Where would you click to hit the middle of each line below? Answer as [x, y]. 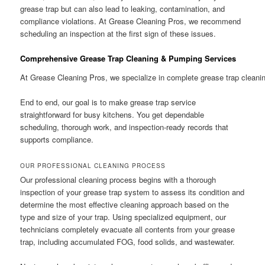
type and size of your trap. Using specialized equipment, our [123, 216]
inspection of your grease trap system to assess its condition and [132, 192]
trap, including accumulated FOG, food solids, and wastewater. [128, 241]
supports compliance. [57, 139]
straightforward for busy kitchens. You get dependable [112, 114]
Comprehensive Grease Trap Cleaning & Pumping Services [128, 58]
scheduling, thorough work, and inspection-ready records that [125, 127]
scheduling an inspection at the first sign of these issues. [118, 33]
